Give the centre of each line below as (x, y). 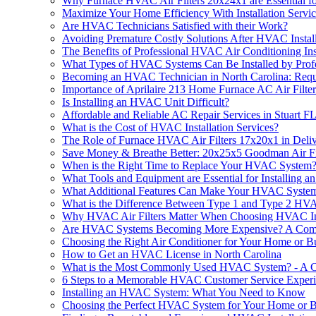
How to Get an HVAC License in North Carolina (172, 255)
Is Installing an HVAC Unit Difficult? (146, 102)
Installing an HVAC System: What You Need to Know (184, 293)
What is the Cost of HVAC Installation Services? (170, 128)
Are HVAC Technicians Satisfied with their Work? (175, 26)
